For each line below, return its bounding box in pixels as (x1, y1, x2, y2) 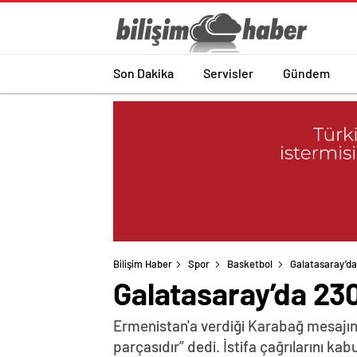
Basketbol (227, 257, 273, 271)
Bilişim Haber (113, 257, 172, 271)
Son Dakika (113, 65, 174, 80)
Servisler (203, 65, 253, 80)
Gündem (283, 65, 330, 80)
